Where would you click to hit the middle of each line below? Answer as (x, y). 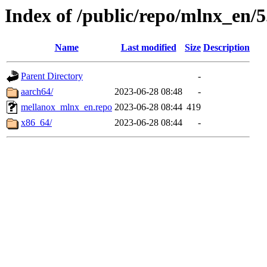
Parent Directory (52, 76)
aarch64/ (37, 92)
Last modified (148, 48)
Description (226, 48)
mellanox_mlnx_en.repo (66, 107)
